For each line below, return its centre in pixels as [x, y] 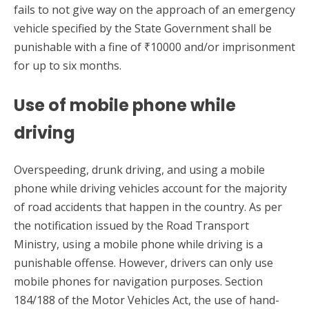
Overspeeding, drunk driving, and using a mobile [139, 170]
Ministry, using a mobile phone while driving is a [138, 245]
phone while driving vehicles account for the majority [150, 189]
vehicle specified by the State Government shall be [143, 29]
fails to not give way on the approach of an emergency [154, 10]
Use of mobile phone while [125, 106]
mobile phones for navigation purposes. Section [138, 282]
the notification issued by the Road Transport [131, 226]
